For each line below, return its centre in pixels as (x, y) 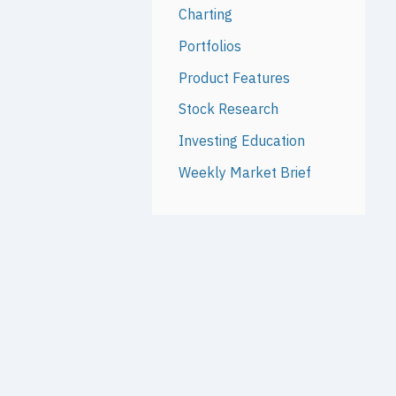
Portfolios (209, 46)
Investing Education (241, 141)
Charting (205, 14)
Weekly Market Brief (244, 173)
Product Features (234, 77)
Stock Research (228, 109)
